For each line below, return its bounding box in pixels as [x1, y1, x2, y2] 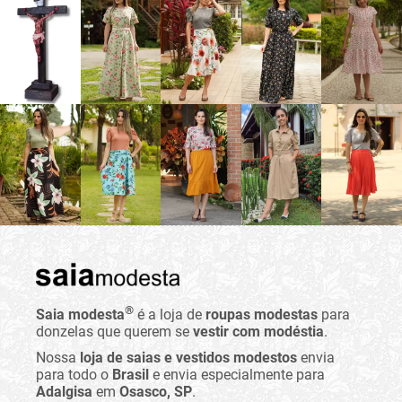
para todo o [36, 366, 112, 384]
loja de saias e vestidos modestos [80, 349, 297, 367]
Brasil [112, 366, 149, 384]
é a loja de [134, 306, 205, 324]
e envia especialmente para [149, 366, 325, 384]
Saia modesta [36, 306, 125, 324]
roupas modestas [205, 306, 318, 324]
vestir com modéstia [193, 323, 324, 341]
